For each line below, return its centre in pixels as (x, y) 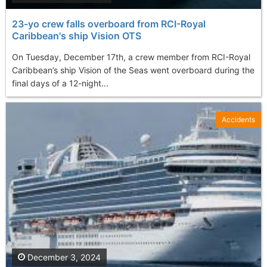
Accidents (238, 119)
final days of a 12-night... (60, 83)
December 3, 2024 (63, 257)
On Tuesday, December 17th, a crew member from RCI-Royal (131, 57)
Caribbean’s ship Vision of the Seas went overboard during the (133, 70)
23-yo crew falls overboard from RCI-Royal (109, 24)
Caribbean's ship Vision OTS (77, 35)
